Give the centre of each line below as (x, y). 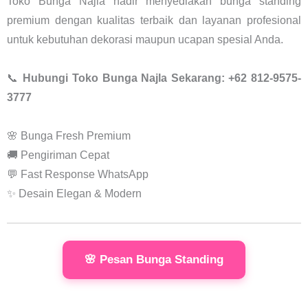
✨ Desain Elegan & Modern (74, 193)
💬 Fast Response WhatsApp (78, 174)
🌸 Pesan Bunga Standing (154, 259)
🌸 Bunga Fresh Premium (69, 135)
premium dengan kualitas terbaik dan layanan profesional (154, 20)
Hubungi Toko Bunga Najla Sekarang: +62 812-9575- (162, 78)
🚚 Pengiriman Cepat (58, 155)
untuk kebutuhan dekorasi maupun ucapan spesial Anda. (145, 39)
